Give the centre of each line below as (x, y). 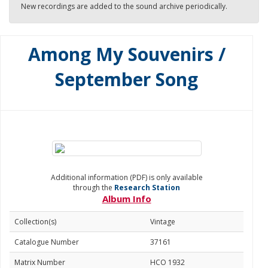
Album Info (127, 199)
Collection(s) (35, 222)
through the (94, 188)
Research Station (147, 188)
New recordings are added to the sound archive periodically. (124, 6)
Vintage (163, 222)
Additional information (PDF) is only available (127, 177)
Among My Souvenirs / (127, 54)
